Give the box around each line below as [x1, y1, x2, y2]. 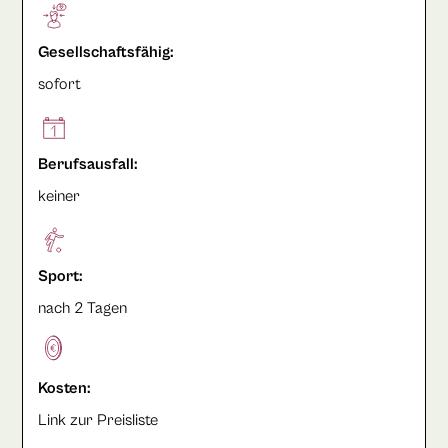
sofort [37, 74, 81, 93]
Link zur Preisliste [37, 410, 158, 429]
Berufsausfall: [37, 154, 138, 173]
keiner [37, 186, 80, 205]
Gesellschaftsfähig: [37, 42, 174, 61]
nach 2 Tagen [37, 298, 127, 317]
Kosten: [37, 378, 91, 397]
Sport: [37, 266, 83, 285]
